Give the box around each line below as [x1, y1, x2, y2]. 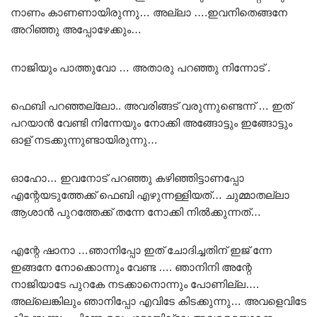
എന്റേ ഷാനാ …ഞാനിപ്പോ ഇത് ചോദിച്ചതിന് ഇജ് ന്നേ [11, 243, 272, 256]
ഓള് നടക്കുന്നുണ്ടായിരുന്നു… [11, 133, 158, 146]
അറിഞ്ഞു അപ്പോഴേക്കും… [11, 23, 142, 35]
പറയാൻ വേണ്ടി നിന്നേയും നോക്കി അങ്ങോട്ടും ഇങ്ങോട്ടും [11, 116, 292, 129]
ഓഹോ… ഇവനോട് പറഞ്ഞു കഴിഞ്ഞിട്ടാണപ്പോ [11, 171, 244, 184]
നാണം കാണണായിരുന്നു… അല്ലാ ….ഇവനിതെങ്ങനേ [11, 6, 287, 18]
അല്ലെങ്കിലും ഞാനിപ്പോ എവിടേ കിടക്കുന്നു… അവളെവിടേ [11, 294, 306, 307]
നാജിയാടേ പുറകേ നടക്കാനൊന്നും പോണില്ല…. [11, 277, 259, 290]
